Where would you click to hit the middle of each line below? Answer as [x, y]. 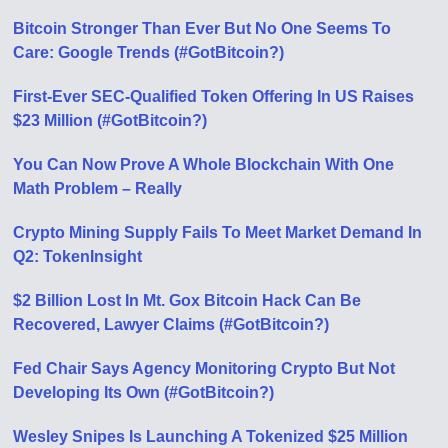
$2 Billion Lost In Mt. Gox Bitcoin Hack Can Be [187, 300]
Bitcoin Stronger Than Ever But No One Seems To [202, 28]
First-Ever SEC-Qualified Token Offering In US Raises [214, 96]
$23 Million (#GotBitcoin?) [110, 120]
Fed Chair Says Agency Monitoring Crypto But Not [204, 368]
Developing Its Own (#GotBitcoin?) [144, 392]
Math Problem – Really [98, 188]
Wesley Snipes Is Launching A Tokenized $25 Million [211, 436]
